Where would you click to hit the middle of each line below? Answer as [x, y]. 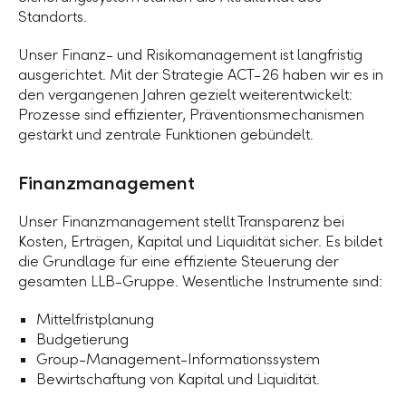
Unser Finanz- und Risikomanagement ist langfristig [190, 55]
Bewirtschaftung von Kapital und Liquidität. [178, 379]
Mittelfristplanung [95, 319]
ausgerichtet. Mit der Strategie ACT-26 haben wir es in [201, 75]
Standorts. [53, 17]
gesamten [54, 281]
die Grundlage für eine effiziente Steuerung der [179, 261]
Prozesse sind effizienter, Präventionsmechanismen [191, 115]
